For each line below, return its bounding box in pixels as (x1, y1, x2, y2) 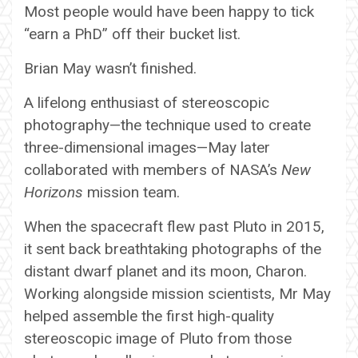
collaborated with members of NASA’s (24, 160, 281, 179)
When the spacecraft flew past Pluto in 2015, (24, 217, 324, 236)
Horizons (24, 182, 83, 201)
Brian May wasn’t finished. (24, 58, 197, 78)
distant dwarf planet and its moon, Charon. (24, 261, 307, 280)
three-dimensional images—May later (24, 137, 270, 157)
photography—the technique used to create (24, 115, 311, 134)
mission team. (83, 182, 180, 201)
